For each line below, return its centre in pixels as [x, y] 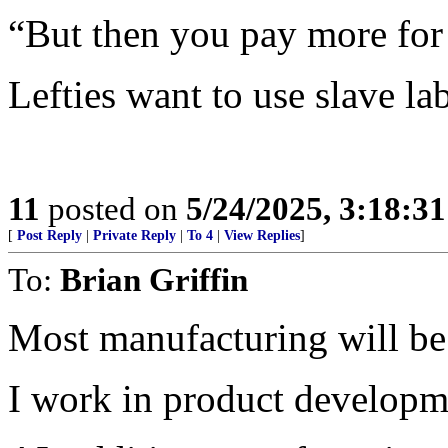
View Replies [262, 235]
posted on [113, 208]
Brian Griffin [154, 279]
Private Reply [134, 235]
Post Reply [49, 235]
